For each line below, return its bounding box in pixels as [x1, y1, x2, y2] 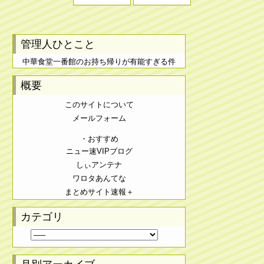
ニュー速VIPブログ [65, 147, 133, 156]
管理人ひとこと [21, 38, 95, 51]
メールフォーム [72, 114, 126, 123]
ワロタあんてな [72, 174, 126, 183]
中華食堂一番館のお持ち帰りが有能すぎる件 [22, 57, 176, 67]
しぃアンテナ [76, 160, 122, 170]
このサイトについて [64, 100, 134, 110]
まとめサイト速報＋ [64, 187, 134, 197]
